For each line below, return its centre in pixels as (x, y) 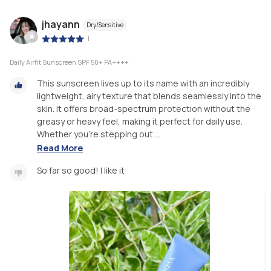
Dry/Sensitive (105, 24)
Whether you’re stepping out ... (99, 134)
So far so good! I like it (81, 170)
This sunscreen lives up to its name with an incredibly (143, 83)
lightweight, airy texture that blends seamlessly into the (149, 96)
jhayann (61, 24)
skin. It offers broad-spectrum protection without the (144, 109)
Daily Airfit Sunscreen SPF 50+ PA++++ (69, 62)
